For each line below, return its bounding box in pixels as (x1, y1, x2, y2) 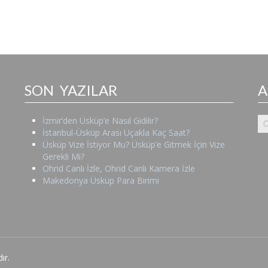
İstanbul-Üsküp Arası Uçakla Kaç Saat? (42, 126, 190, 138)
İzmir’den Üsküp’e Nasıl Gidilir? (42, 114, 159, 126)
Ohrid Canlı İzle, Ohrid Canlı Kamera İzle (42, 162, 196, 174)
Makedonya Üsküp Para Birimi (42, 174, 160, 186)
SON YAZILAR (25, 81, 118, 99)
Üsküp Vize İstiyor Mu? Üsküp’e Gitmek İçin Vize (42, 138, 226, 150)
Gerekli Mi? (42, 150, 85, 162)
